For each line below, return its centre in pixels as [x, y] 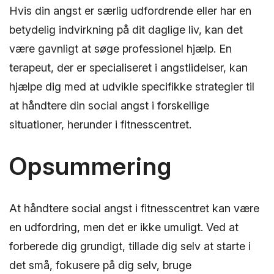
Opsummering [91, 166]
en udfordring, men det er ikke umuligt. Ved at [124, 228]
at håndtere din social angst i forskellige [109, 106]
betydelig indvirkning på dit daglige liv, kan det [126, 30]
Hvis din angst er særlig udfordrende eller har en [130, 11]
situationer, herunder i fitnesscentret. [100, 125]
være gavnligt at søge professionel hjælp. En [120, 49]
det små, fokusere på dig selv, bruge [100, 265]
